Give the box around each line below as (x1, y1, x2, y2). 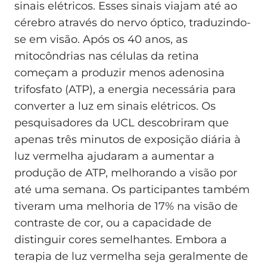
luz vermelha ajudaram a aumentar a (14, 149, 215, 163)
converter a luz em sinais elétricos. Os (14, 99, 216, 113)
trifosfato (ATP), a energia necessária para (14, 82, 236, 96)
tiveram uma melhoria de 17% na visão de (14, 199, 238, 213)
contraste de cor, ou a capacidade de (14, 216, 212, 229)
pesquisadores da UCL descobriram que (14, 116, 229, 129)
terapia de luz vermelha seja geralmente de (14, 249, 248, 263)
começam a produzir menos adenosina (14, 66, 225, 79)
